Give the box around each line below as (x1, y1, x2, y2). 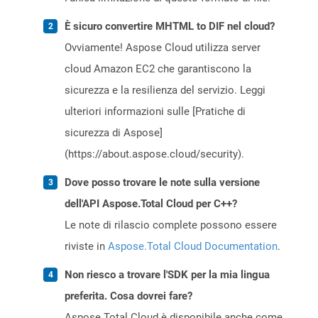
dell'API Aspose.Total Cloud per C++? (65, 197, 237, 211)
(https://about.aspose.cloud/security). (65, 148, 244, 161)
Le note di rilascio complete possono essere (65, 219, 277, 232)
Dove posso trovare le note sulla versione (65, 176, 260, 190)
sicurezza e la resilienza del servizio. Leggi (65, 84, 265, 97)
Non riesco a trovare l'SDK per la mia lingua (65, 268, 270, 282)
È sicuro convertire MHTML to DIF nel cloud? (65, 20, 275, 33)
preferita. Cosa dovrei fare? (65, 290, 192, 303)
